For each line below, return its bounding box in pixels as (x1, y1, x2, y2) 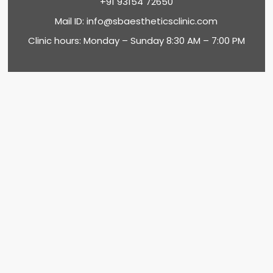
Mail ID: (55, 15, 87, 28)
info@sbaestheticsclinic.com (87, 15, 218, 28)
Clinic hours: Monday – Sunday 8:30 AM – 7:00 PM (27, 34, 245, 48)
